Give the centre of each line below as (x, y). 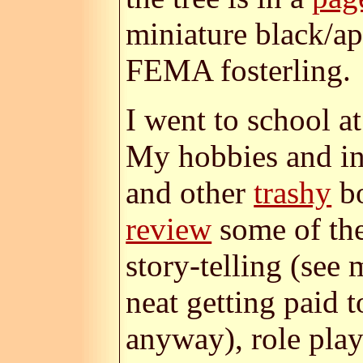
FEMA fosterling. (239, 70)
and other (190, 193)
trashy (293, 193)
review (169, 229)
